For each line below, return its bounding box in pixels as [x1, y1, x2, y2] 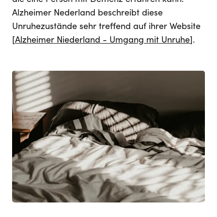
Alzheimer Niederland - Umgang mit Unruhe [15, 34, 190, 45]
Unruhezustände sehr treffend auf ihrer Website [12, 20, 201, 31]
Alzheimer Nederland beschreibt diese [12, 7, 163, 18]
